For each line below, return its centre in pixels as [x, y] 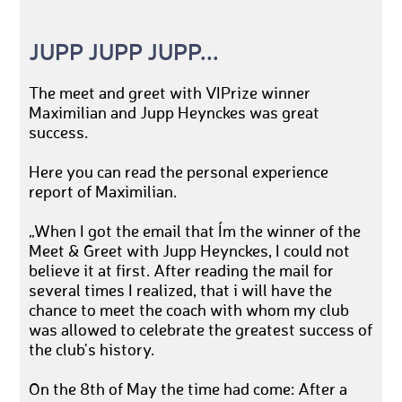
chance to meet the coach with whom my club [189, 311]
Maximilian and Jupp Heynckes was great [175, 114]
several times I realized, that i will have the [181, 291]
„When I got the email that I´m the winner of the [195, 232]
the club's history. [92, 350]
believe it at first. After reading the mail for [182, 271]
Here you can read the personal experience [179, 173]
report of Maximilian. [103, 192]
